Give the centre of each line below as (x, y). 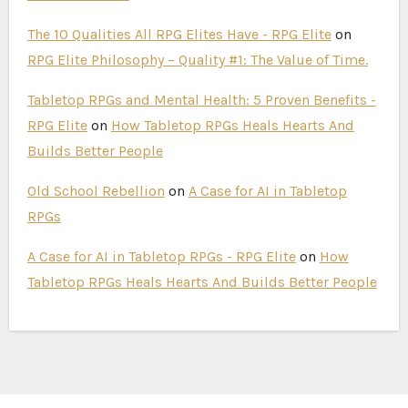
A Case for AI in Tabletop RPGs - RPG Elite (161, 256)
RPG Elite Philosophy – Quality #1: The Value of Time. (197, 60)
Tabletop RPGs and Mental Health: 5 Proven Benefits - (201, 100)
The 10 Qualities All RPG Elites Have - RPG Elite (179, 34)
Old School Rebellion (96, 191)
